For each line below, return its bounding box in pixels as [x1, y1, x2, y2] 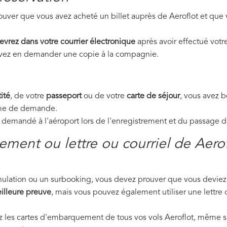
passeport [46, 92, 82, 100]
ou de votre [82, 92, 127, 100]
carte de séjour [127, 92, 180, 100]
